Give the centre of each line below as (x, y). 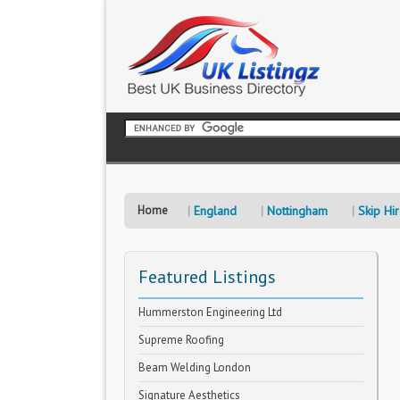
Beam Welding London (195, 367)
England (215, 211)
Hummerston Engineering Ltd (210, 312)
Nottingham (297, 211)
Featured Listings (207, 277)
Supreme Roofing (181, 340)
